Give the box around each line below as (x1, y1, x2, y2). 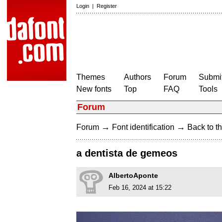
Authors (124, 73, 151, 81)
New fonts (76, 85, 111, 93)
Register (97, 3, 117, 9)
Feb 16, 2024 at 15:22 (109, 184, 171, 192)
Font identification (112, 123, 174, 131)
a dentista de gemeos (76, 148, 177, 159)
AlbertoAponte (109, 171, 158, 180)
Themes (76, 73, 105, 81)
